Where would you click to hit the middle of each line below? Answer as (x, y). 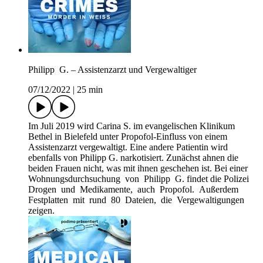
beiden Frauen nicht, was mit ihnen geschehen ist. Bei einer (138, 168)
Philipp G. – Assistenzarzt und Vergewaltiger (112, 70)
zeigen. (41, 211)
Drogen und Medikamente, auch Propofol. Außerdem (136, 190)
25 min (90, 90)
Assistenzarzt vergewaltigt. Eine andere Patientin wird (128, 147)
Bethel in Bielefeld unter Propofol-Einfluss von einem (128, 137)
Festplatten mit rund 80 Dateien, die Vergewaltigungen (139, 200)
